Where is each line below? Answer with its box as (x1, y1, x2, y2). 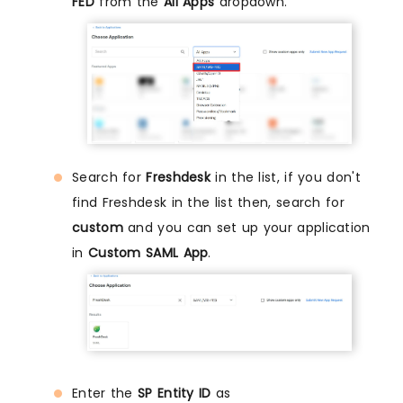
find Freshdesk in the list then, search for (72, 193, 345, 212)
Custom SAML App (87, 244, 209, 263)
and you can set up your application (122, 219, 371, 237)
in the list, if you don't (210, 168, 361, 187)
